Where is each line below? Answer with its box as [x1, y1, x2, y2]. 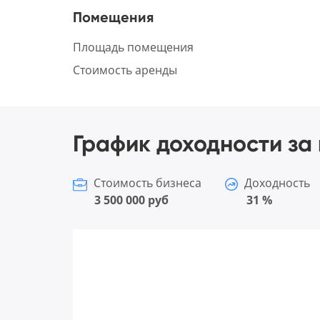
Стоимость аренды [73, 62, 177, 79]
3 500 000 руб [94, 192, 169, 209]
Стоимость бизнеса [91, 175, 201, 191]
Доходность [241, 175, 310, 191]
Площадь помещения [73, 39, 194, 56]
